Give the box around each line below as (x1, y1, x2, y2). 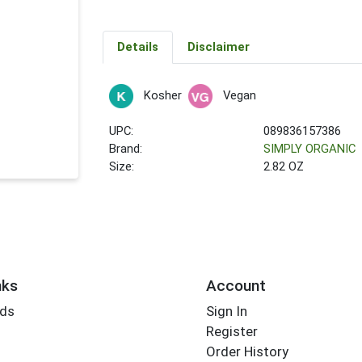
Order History (205, 343, 288, 360)
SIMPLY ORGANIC (263, 141, 356, 157)
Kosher (143, 88, 182, 103)
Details (116, 40, 158, 55)
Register (205, 323, 258, 340)
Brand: (109, 141, 143, 157)
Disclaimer (187, 40, 250, 55)
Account (205, 276, 266, 295)
